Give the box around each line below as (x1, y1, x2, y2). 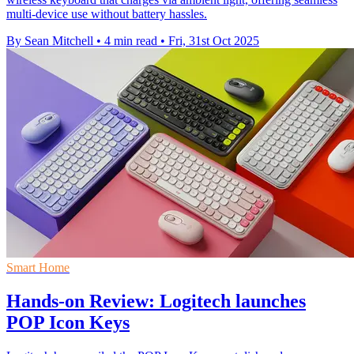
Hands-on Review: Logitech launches (6, 290, 306, 311)
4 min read (104, 33, 157, 47)
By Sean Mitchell (6, 33, 93, 47)
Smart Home (6, 260, 70, 274)
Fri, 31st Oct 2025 (168, 33, 259, 47)
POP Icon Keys (6, 311, 130, 333)
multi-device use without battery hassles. (6, 6, 207, 21)
